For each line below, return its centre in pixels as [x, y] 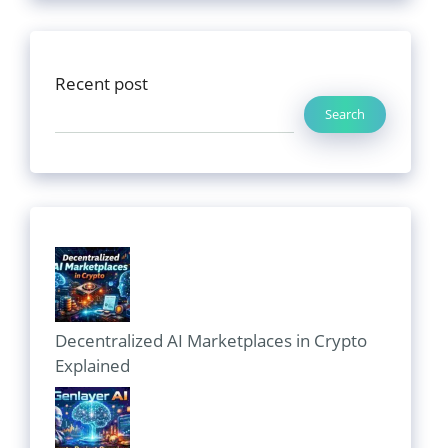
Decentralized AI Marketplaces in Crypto [211, 340]
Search [345, 114]
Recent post [101, 83]
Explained [92, 365]
